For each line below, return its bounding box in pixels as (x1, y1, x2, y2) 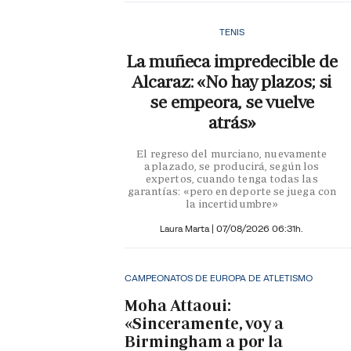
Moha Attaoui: (125, 295, 231, 316)
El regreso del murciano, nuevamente (136, 147, 327, 161)
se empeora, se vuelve (149, 91, 314, 114)
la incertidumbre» (185, 197, 278, 212)
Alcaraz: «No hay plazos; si (132, 71, 332, 94)
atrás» (208, 111, 255, 135)
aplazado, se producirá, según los (144, 159, 320, 174)
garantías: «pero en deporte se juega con (127, 184, 336, 199)
